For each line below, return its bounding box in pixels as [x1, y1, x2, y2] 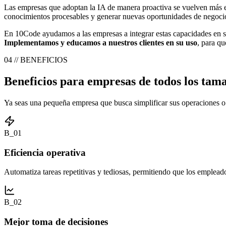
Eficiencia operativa [4, 147, 86, 158]
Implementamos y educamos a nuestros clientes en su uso [4, 38, 197, 47]
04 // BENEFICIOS [4, 55, 68, 65]
